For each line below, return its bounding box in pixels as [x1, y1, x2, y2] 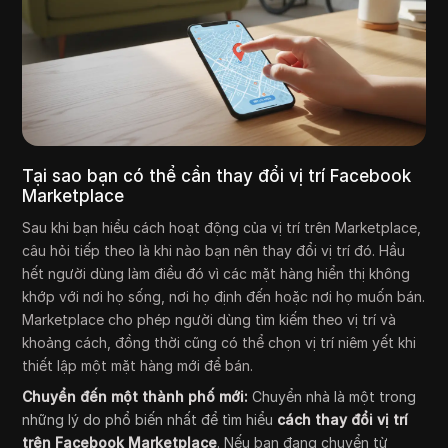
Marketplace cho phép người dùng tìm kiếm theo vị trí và [22, 311, 397, 329]
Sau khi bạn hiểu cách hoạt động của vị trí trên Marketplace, [22, 219, 422, 237]
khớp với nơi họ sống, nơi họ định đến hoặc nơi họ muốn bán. [22, 288, 426, 306]
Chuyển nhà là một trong [248, 388, 417, 406]
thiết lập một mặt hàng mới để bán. [22, 357, 254, 375]
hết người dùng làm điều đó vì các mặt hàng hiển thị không [22, 265, 411, 283]
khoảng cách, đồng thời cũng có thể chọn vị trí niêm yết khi [22, 334, 417, 352]
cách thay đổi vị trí [277, 411, 409, 429]
